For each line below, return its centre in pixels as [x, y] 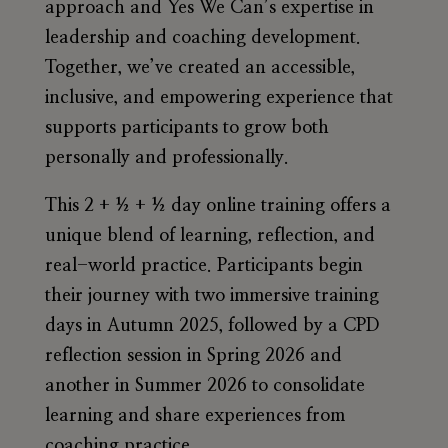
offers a [357, 206]
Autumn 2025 [162, 326]
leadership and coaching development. [202, 38]
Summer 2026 [190, 386]
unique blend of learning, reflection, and [209, 236]
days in [75, 326]
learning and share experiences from [194, 416]
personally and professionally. [166, 158]
